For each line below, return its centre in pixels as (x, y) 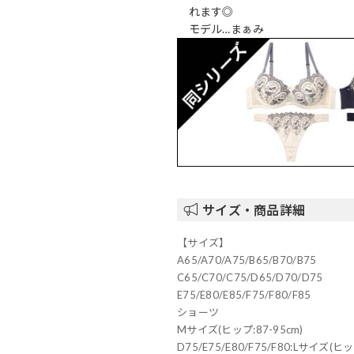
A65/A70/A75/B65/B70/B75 (247, 260)
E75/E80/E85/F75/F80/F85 (244, 295)
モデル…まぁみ (226, 29)
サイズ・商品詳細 (254, 210)
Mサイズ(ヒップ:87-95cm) (240, 330)
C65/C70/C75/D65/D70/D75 (250, 278)
